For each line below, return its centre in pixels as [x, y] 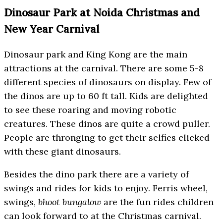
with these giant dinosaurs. [62, 152]
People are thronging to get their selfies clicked [107, 138]
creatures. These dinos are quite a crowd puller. [107, 124]
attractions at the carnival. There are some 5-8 [104, 68]
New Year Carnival [52, 29]
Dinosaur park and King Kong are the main [96, 55]
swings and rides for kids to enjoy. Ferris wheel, [106, 188]
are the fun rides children [157, 202]
